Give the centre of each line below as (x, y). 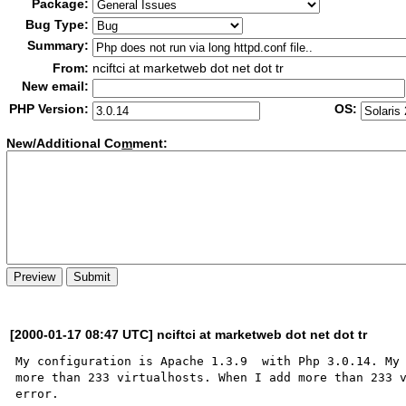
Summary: (58, 45)
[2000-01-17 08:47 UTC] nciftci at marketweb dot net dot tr (189, 334)
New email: (56, 86)
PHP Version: (49, 109)
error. (38, 393)
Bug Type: (58, 24)
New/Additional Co (64, 144)
